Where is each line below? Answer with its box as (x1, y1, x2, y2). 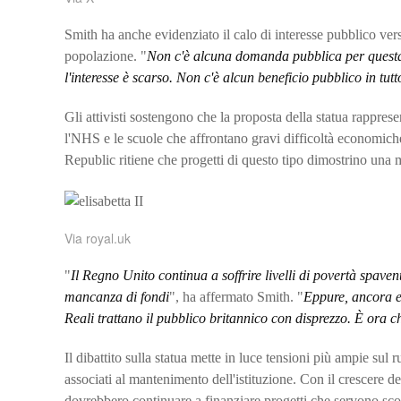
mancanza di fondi (64, 288, 169, 304)
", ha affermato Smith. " (169, 288, 303, 304)
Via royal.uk (64, 228, 131, 247)
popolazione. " (64, 48, 147, 64)
